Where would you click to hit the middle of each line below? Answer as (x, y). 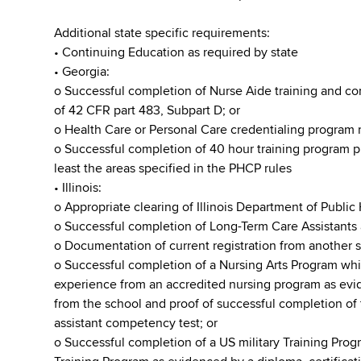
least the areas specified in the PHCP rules (173, 168)
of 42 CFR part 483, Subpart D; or (147, 110)
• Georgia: (82, 72)
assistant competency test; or (136, 323)
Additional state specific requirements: (162, 33)
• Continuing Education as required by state (176, 52)
